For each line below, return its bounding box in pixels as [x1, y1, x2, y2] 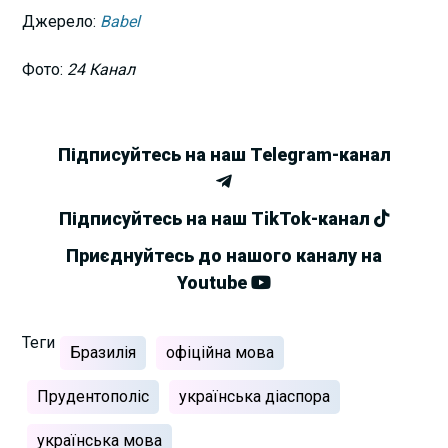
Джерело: [22, 11, 101, 31]
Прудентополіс [37, 386, 150, 406]
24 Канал [67, 59, 136, 79]
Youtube [177, 271, 251, 293]
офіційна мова [166, 342, 275, 362]
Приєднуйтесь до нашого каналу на [66, 244, 382, 266]
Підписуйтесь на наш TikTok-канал [58, 207, 374, 229]
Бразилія [70, 342, 137, 362]
